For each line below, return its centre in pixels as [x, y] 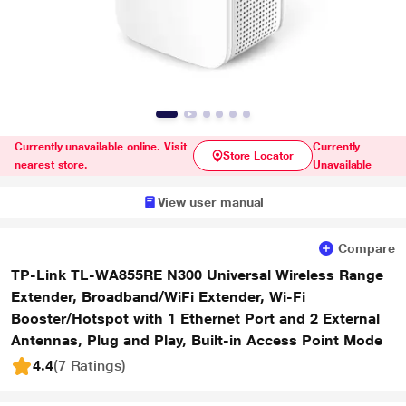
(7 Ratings [87, 366]
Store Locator [258, 156]
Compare [367, 248]
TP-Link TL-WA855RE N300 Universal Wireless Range [197, 275]
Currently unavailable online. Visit [101, 147]
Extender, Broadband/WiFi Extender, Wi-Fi [158, 297]
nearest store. [52, 165]
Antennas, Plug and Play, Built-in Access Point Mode [197, 340]
